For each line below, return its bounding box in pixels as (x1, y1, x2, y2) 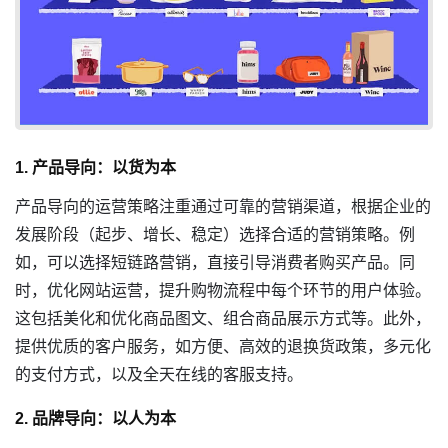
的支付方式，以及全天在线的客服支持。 (15, 366, 303, 383)
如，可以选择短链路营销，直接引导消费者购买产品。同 (15, 254, 415, 271)
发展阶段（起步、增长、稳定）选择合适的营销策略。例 (15, 226, 415, 243)
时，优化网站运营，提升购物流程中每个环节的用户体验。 (15, 282, 431, 299)
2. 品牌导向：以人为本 (15, 410, 176, 427)
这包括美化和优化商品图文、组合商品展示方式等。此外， (15, 310, 431, 327)
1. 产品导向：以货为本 (15, 159, 176, 176)
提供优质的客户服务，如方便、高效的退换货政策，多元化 (15, 338, 431, 355)
